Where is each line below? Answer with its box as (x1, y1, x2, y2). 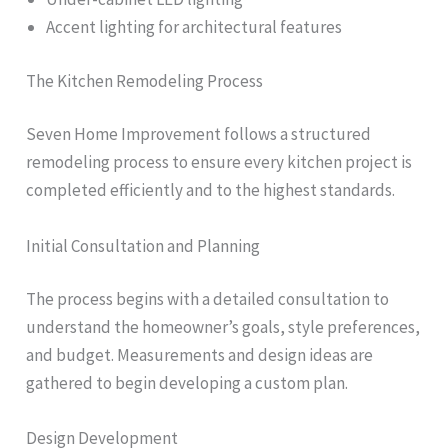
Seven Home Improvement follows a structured (26, 123, 372, 146)
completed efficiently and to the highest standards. (26, 179, 396, 202)
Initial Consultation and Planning (26, 234, 261, 257)
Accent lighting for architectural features (46, 16, 343, 39)
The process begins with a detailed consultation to (26, 288, 390, 311)
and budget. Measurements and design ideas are (26, 344, 374, 367)
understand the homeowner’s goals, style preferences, (26, 316, 421, 339)
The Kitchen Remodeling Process (26, 69, 264, 92)
